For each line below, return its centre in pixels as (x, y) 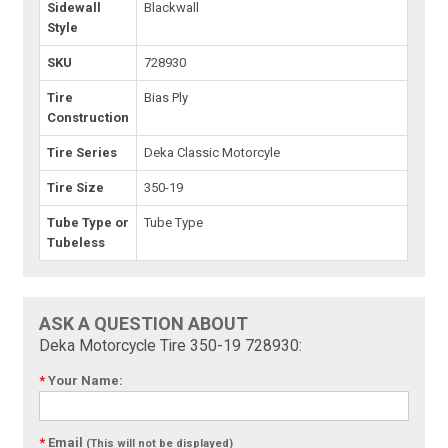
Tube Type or (88, 223)
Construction (88, 118)
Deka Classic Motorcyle (212, 153)
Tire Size (76, 188)
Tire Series (82, 153)
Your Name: (84, 381)
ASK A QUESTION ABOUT (144, 324)
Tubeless (76, 243)
